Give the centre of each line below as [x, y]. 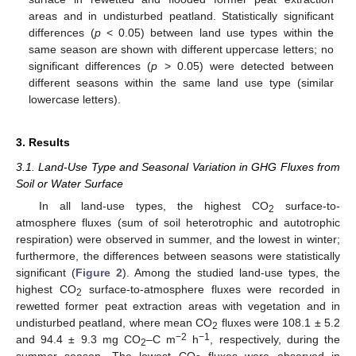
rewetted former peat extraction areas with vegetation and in [178, 306]
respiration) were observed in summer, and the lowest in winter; [178, 239]
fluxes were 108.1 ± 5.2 [279, 322]
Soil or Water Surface [70, 183]
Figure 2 [99, 272]
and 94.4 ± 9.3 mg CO [78, 339]
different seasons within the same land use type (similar [181, 82]
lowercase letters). [75, 99]
